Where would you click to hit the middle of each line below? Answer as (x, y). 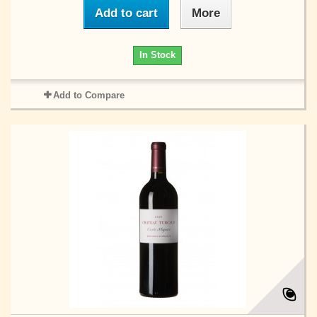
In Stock (157, 55)
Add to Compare (88, 95)
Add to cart (126, 13)
